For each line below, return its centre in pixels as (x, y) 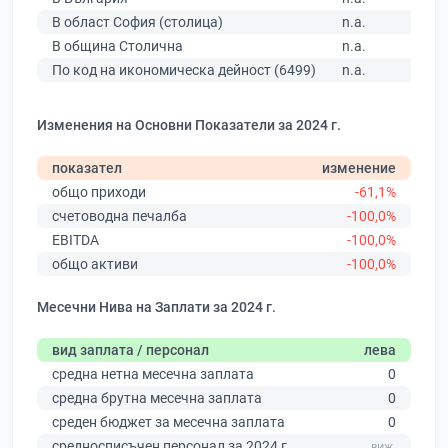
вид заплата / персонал (130, 350)
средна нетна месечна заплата (153, 374)
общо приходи (99, 192)
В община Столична (117, 46)
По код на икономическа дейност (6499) (184, 70)
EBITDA (75, 240)
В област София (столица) (137, 22)
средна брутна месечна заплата (157, 398)
